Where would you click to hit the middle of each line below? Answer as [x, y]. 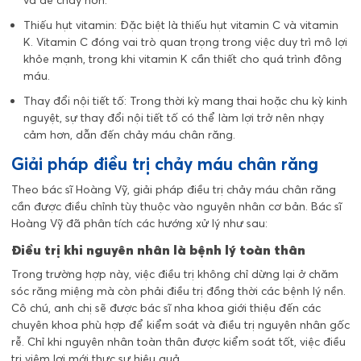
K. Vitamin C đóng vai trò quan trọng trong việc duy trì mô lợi [185, 41]
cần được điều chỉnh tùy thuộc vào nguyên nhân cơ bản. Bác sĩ [176, 207]
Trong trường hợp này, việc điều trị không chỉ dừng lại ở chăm [175, 274]
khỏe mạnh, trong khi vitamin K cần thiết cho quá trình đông [183, 58]
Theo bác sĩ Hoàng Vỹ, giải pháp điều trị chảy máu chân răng [174, 190]
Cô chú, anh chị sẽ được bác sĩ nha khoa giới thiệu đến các [166, 308]
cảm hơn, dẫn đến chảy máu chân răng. [129, 134]
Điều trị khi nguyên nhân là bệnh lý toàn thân [158, 250]
